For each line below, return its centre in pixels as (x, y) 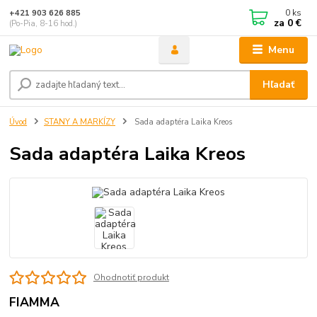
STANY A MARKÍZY (80, 122)
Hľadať (279, 85)
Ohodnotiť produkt (131, 278)
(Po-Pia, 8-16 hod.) (44, 23)
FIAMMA (35, 302)
